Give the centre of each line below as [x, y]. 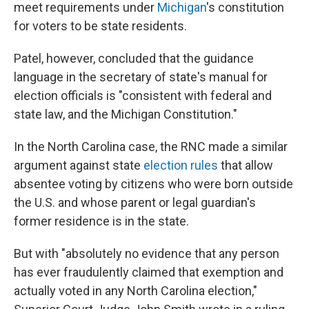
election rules [181, 165]
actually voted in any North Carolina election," [136, 291]
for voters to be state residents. [100, 26]
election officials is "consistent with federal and [143, 96]
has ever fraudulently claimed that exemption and [149, 272]
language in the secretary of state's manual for [141, 77]
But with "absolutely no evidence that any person [147, 253]
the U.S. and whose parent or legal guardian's [135, 202]
